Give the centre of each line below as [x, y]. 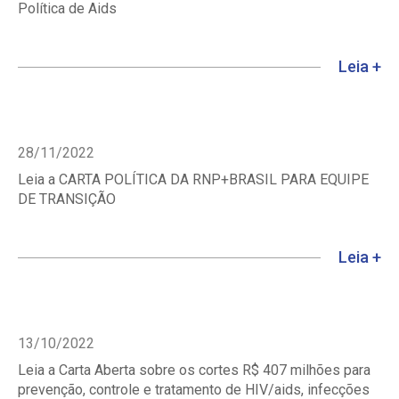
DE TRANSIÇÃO [67, 199]
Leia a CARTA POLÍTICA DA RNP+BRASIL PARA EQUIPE [193, 179]
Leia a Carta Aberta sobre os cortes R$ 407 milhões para [194, 370]
